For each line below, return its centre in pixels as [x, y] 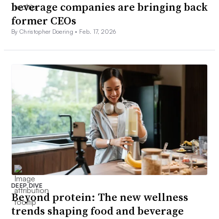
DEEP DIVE [27, 185]
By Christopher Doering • [45, 32]
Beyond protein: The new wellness [100, 197]
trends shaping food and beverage [98, 210]
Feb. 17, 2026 [98, 32]
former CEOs [44, 21]
